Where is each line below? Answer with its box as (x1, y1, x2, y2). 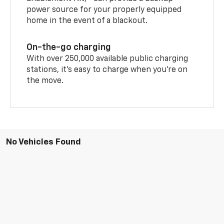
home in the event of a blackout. (26, 16, 148, 25)
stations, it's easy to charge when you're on (26, 65, 188, 74)
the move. (26, 76, 64, 85)
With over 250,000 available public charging (26, 54, 188, 63)
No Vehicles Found (6, 137, 81, 146)
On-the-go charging (26, 42, 111, 52)
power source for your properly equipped (26, 5, 182, 14)
